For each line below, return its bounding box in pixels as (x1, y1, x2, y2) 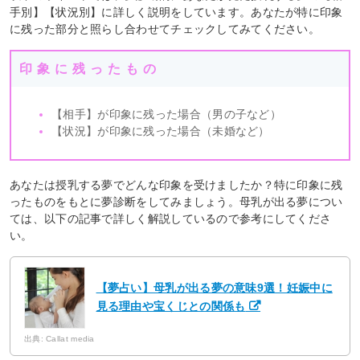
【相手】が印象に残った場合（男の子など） (51, 107, 281, 121)
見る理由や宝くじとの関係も (96, 300, 246, 313)
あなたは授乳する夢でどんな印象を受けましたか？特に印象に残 (10, 178, 343, 191)
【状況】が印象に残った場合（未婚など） (51, 124, 270, 137)
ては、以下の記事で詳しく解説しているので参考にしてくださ (10, 211, 332, 225)
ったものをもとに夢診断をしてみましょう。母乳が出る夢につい (10, 194, 343, 208)
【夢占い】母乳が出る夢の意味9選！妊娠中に (96, 281, 333, 295)
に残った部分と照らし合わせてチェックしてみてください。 (10, 22, 321, 35)
